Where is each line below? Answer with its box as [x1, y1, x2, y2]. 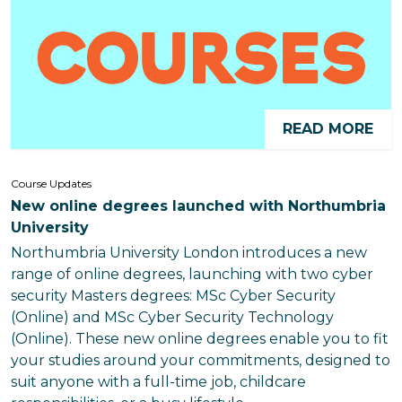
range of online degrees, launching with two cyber [11, 266, 373, 283]
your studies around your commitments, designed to [11, 352, 390, 369]
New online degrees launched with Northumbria [11, 197, 386, 214]
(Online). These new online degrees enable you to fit [11, 330, 389, 347]
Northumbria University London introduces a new [11, 244, 367, 261]
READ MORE [283, 120, 373, 137]
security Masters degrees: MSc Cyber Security [11, 287, 336, 304]
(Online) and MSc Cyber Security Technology [11, 309, 334, 326]
